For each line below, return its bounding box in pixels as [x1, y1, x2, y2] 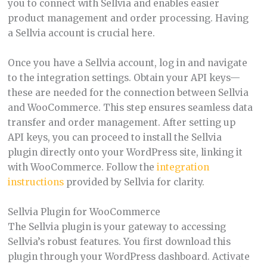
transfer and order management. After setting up [7, 116, 235, 128]
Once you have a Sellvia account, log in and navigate [7, 57, 247, 69]
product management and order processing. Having [7, 13, 249, 24]
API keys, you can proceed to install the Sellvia [7, 131, 222, 143]
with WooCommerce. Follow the [7, 161, 157, 173]
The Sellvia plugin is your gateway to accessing [7, 221, 226, 232]
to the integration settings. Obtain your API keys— [7, 72, 240, 83]
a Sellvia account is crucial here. [7, 27, 155, 39]
